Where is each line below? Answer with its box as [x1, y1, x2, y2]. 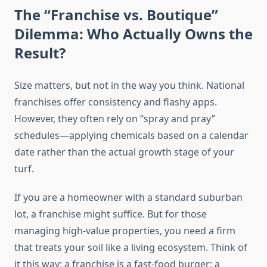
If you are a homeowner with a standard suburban [14, 191, 243, 204]
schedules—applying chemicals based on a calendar [14, 129, 249, 142]
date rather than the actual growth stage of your [14, 145, 234, 159]
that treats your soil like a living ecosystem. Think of [14, 241, 247, 254]
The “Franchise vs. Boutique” [14, 5, 218, 25]
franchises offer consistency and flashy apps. [14, 95, 217, 109]
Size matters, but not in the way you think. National [14, 79, 244, 92]
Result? [14, 43, 66, 63]
